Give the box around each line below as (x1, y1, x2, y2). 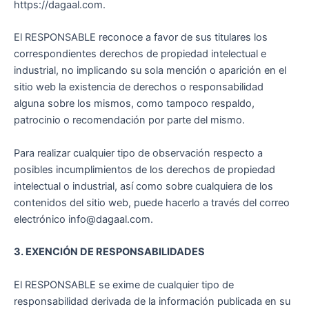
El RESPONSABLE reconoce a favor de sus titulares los (14, 31, 268, 44)
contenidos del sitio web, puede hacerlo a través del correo (14, 196, 290, 209)
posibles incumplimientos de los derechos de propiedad (14, 163, 275, 176)
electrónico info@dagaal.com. (14, 212, 153, 226)
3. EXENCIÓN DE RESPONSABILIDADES (14, 246, 205, 259)
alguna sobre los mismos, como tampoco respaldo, (14, 97, 255, 110)
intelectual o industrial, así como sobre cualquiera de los (14, 179, 273, 192)
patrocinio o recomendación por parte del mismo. (14, 114, 245, 127)
